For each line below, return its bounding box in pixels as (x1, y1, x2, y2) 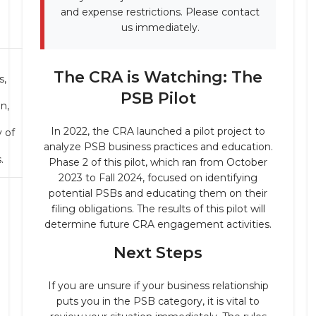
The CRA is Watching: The (54, 68, 262, 87)
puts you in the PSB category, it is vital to (56, 295, 260, 308)
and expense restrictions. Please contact (61, 6, 260, 18)
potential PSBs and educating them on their (49, 187, 267, 200)
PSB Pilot (120, 89, 196, 108)
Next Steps (114, 243, 202, 262)
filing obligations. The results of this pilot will (51, 202, 265, 215)
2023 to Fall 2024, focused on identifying (59, 171, 257, 184)
